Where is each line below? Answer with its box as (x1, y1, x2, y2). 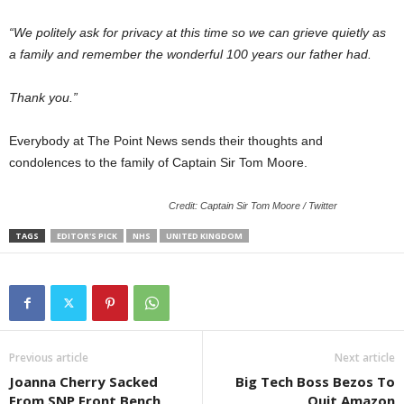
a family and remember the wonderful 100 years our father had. (9, 47, 372, 61)
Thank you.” (9, 90, 78, 105)
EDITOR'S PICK (57, 230, 117, 242)
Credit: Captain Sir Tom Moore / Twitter (169, 200, 337, 211)
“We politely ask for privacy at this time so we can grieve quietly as (9, 25, 386, 40)
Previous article (9, 350, 88, 365)
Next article (335, 350, 395, 365)
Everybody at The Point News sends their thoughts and (9, 133, 323, 148)
